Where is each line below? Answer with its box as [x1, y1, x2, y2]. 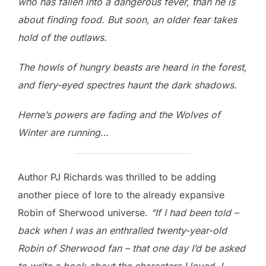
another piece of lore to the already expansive [18, 188, 224, 201]
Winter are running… [18, 126, 109, 138]
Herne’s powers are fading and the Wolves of [18, 108, 220, 121]
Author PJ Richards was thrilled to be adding [18, 170, 216, 183]
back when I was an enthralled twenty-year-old [18, 224, 227, 236]
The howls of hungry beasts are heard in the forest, [18, 61, 247, 73]
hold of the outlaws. [18, 31, 110, 43]
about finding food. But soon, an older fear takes [18, 13, 237, 26]
